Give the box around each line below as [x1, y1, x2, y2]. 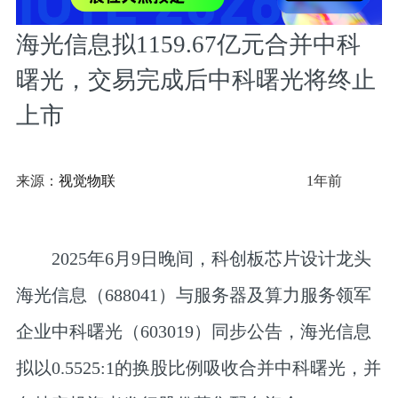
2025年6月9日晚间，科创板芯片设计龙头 [15, 249, 371, 269]
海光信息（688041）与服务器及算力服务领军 [15, 285, 371, 306]
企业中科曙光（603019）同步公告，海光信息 [15, 322, 371, 342]
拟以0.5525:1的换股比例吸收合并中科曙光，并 [15, 358, 381, 378]
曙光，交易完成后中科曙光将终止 [15, 67, 376, 94]
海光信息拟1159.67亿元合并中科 [15, 31, 361, 59]
